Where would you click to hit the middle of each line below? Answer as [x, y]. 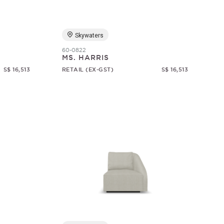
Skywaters [89, 35]
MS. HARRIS [85, 57]
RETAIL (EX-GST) [88, 69]
